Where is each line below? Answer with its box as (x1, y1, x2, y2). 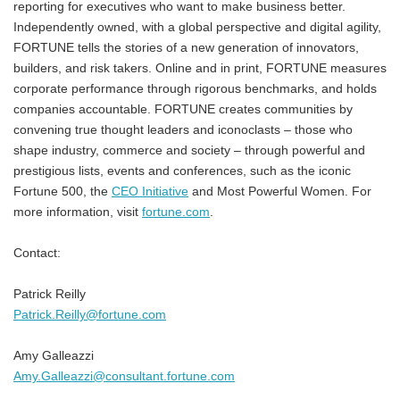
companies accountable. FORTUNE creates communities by (13, 102, 353, 116)
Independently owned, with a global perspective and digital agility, (13, 20, 381, 34)
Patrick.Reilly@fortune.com (13, 307, 166, 321)
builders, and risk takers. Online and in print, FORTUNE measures (13, 61, 387, 75)
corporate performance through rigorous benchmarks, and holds (13, 81, 377, 96)
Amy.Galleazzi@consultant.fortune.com (13, 369, 235, 383)
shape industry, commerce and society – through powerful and (13, 143, 365, 157)
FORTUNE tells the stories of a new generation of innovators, (13, 40, 359, 54)
